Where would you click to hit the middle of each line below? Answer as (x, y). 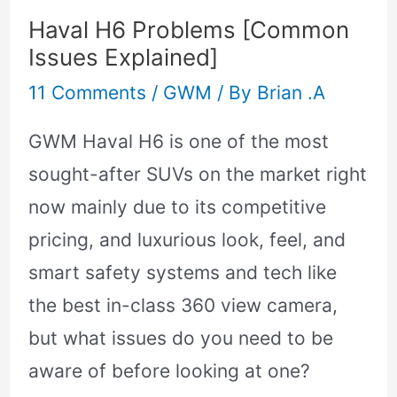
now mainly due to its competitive (178, 206)
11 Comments (88, 92)
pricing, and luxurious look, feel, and (187, 239)
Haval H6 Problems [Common (189, 29)
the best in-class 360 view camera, (183, 305)
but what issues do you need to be (181, 338)
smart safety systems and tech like (183, 272)
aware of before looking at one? (170, 370)
